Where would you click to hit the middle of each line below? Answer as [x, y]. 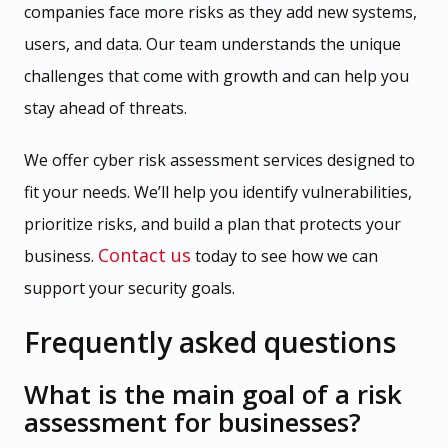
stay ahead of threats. [105, 107]
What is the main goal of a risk [213, 393]
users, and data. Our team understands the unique [212, 43]
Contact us [144, 254]
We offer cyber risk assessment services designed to [219, 159]
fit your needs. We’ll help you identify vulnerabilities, [218, 191]
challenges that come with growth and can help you [216, 75]
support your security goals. [129, 287]
